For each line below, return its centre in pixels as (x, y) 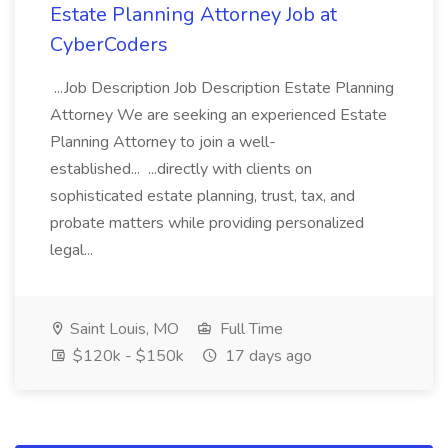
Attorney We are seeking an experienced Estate (218, 115)
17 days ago (266, 356)
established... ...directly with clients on (181, 169)
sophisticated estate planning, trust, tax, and (202, 196)
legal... (73, 250)
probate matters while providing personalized (207, 223)
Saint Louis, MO (122, 329)
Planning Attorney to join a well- (163, 142)
